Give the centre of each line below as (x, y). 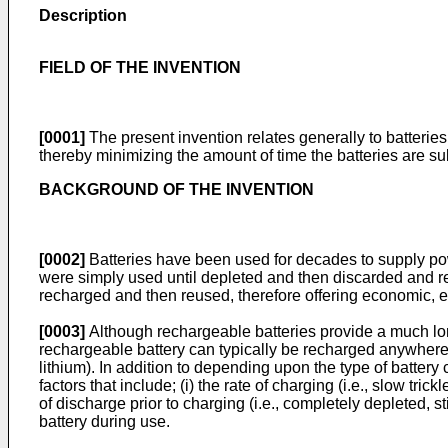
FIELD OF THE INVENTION (140, 67)
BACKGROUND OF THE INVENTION (176, 189)
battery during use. (104, 421)
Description (83, 15)
